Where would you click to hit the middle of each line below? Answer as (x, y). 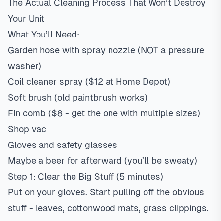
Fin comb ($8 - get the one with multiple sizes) (104, 113)
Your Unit (26, 18)
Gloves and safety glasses (63, 145)
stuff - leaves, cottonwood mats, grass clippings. (108, 208)
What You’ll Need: (44, 34)
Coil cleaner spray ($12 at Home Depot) (89, 82)
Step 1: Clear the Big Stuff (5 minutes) (86, 176)
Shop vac (27, 129)
